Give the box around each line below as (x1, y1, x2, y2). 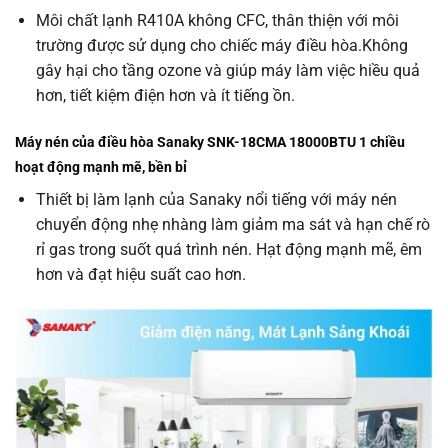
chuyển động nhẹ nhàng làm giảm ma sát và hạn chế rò (35, 215, 430, 235)
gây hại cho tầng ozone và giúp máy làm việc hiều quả (35, 61, 420, 81)
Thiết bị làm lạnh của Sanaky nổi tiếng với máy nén (35, 190, 397, 210)
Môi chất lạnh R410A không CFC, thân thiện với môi (35, 11, 399, 31)
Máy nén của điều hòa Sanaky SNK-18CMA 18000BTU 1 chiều (15, 134, 405, 152)
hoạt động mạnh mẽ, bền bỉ (15, 159, 187, 177)
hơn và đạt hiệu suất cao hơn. (35, 265, 246, 285)
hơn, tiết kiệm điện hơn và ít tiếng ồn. (35, 86, 295, 106)
